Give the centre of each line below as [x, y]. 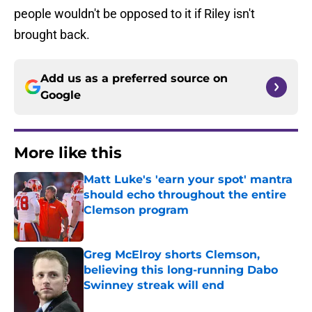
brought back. [52, 35]
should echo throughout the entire [185, 195]
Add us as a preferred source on [134, 79]
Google [61, 95]
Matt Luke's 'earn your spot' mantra [188, 180]
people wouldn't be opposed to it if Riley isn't [134, 14]
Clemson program [136, 210]
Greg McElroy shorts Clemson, [172, 255]
